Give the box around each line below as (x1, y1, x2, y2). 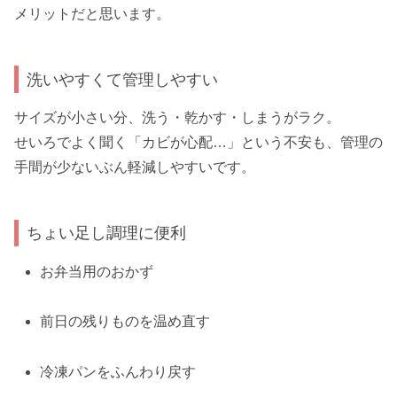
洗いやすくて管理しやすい (27, 70, 219, 90)
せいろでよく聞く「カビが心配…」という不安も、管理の (14, 135, 383, 151)
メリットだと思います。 (14, 6, 170, 22)
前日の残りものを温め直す (40, 314, 211, 330)
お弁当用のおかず (40, 263, 154, 279)
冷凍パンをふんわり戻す (40, 364, 197, 380)
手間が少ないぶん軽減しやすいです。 (14, 160, 255, 175)
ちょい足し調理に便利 (27, 223, 187, 243)
